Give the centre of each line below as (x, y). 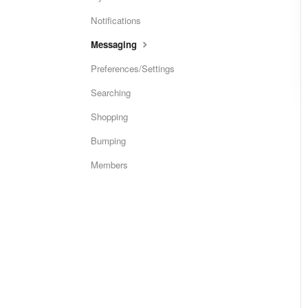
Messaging (115, 45)
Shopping (109, 117)
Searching (111, 93)
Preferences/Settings (133, 69)
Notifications (116, 21)
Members (109, 165)
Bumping (108, 141)
